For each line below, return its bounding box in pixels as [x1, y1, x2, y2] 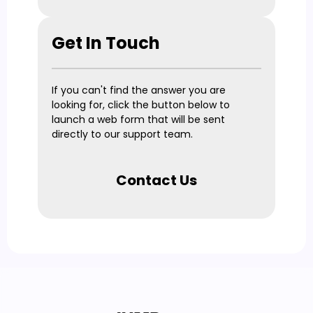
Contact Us [116, 170, 197, 190]
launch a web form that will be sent [52, 112, 225, 126]
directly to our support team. [52, 127, 193, 141]
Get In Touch [52, 31, 160, 54]
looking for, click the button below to [52, 98, 230, 112]
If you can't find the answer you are [52, 83, 226, 97]
